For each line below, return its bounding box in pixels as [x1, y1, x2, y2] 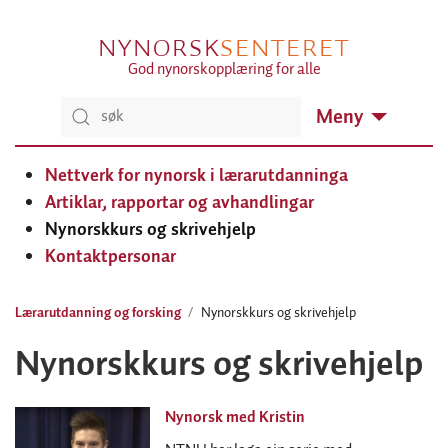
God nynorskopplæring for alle [127, 56, 321, 82]
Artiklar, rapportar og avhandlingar [45, 188, 314, 217]
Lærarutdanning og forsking [15, 301, 181, 324]
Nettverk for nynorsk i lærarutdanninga [45, 161, 348, 190]
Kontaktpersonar [45, 242, 176, 271]
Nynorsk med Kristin [165, 404, 305, 430]
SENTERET [219, 31, 350, 64]
